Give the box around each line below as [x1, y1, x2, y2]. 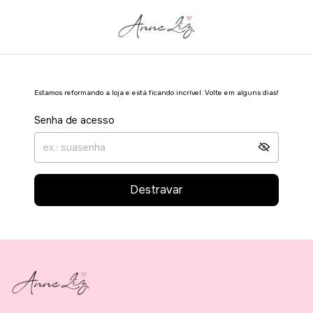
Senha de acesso [34, 114, 115, 126]
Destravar [130, 182, 183, 197]
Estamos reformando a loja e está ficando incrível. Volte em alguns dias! [34, 88, 279, 97]
